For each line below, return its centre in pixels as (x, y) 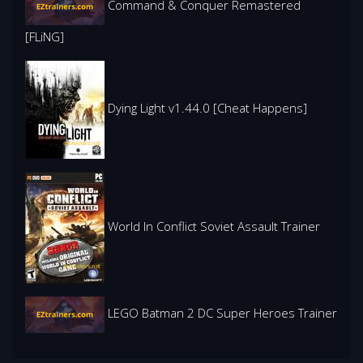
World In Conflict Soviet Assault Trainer (212, 226)
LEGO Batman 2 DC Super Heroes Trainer (221, 313)
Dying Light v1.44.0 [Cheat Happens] (206, 108)
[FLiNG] (45, 36)
